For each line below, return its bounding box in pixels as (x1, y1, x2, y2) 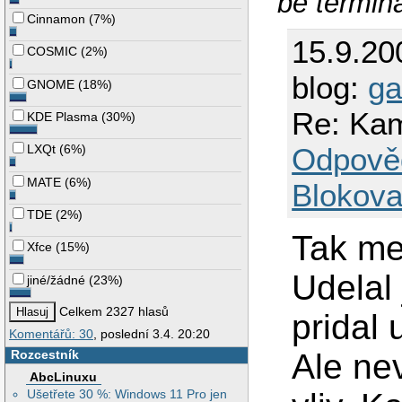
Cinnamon (27, 12, 86, 27)
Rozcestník (10, 347, 79, 363)
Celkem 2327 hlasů (56, 304, 170, 319)
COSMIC (27, 44, 78, 59)
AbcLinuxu (30, 369, 98, 384)
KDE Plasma (27, 109, 99, 125)
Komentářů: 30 (9, 327, 93, 342)
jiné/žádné (27, 272, 86, 287)
